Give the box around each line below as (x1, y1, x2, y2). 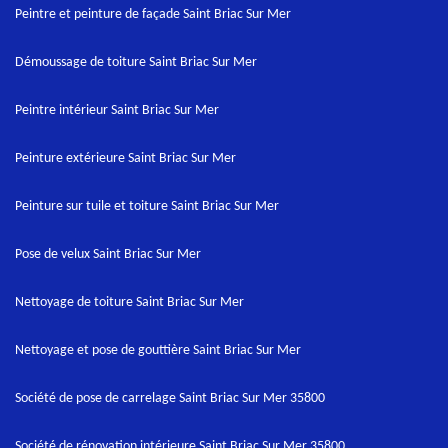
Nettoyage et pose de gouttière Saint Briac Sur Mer (15, 343, 301, 358)
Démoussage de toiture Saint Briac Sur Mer (15, 55, 257, 70)
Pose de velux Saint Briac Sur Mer (15, 247, 201, 262)
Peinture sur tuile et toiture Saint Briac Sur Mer (15, 199, 279, 214)
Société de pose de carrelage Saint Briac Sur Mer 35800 (15, 391, 325, 406)
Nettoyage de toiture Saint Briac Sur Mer (15, 295, 244, 310)
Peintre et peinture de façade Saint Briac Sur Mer (15, 7, 291, 22)
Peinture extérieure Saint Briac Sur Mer (15, 151, 236, 166)
